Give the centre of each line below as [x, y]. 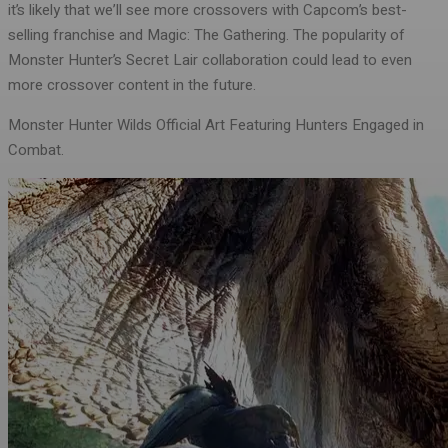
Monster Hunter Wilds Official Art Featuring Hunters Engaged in [216, 125]
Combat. [36, 150]
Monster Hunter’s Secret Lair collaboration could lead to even [210, 60]
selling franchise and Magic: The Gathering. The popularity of [206, 35]
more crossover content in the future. [132, 85]
